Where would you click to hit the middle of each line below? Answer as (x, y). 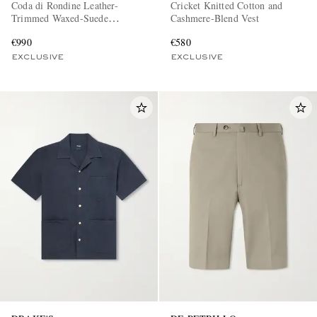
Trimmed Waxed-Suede (60, 18)
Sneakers (30, 31)
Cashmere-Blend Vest (215, 18)
